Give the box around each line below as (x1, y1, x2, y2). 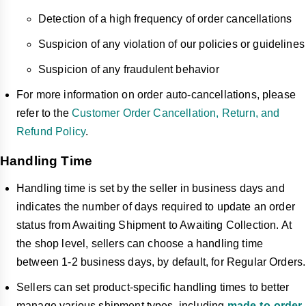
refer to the (16, 107, 72, 120)
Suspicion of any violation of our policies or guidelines (38, 38, 305, 51)
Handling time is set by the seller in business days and (16, 182, 285, 195)
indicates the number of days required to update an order (16, 201, 295, 213)
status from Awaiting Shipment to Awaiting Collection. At (16, 219, 292, 232)
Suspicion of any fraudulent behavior (38, 64, 219, 76)
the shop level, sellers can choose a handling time (16, 238, 264, 250)
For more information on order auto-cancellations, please (16, 89, 296, 101)
